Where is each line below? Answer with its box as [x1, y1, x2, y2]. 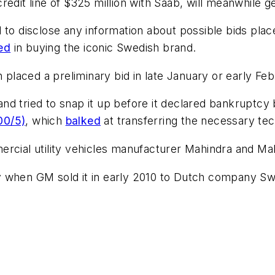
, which [25, 114, 66, 128]
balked [65, 114, 101, 128]
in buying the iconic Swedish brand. [10, 41, 196, 55]
